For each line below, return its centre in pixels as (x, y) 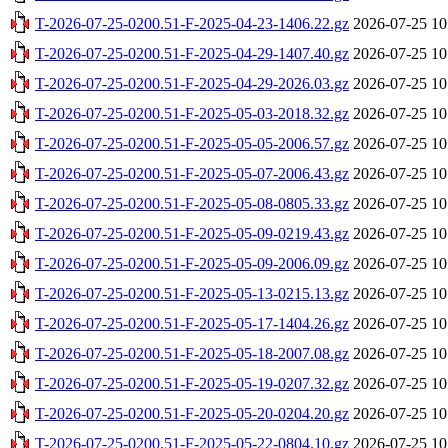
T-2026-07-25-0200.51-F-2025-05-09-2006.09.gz (192, 263)
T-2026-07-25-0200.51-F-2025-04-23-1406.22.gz (192, 23)
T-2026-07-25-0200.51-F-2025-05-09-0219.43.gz (192, 233)
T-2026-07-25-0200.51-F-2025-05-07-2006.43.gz (192, 173)
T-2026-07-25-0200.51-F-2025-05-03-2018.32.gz (192, 113)
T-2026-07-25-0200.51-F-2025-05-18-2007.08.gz (192, 353)
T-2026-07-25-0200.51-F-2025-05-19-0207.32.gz (192, 383)
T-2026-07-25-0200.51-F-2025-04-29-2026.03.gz (192, 83)
